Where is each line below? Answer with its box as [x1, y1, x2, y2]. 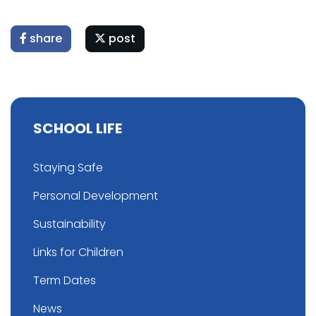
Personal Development [33, 187, 158, 204]
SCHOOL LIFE [33, 118, 122, 138]
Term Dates [33, 272, 96, 288]
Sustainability [33, 215, 106, 232]
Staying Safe [33, 159, 103, 176]
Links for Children [33, 243, 123, 260]
